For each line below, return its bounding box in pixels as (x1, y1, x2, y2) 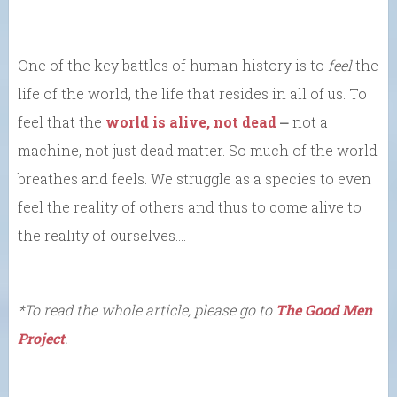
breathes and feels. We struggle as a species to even (18, 168, 371, 188)
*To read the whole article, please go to (18, 300, 276, 319)
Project (18, 328, 65, 347)
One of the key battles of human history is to (18, 55, 328, 74)
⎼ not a (276, 112, 328, 131)
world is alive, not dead (105, 112, 276, 131)
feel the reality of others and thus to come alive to (18, 197, 362, 216)
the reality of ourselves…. (18, 225, 186, 245)
